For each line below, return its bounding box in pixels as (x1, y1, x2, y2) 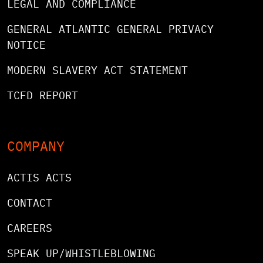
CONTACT (7, 195, 52, 210)
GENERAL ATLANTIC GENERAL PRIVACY (7, 22, 214, 36)
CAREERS (7, 221, 52, 235)
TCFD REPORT (7, 88, 78, 102)
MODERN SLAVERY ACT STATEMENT (7, 63, 188, 77)
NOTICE (7, 38, 46, 52)
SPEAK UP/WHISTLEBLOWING (7, 246, 156, 260)
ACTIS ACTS (7, 170, 72, 184)
